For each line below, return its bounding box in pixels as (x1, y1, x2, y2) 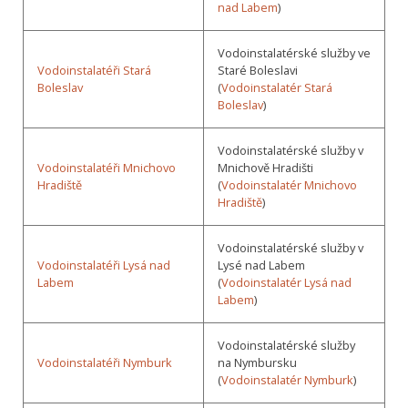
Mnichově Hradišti (218, 158, 313, 176)
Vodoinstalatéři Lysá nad (37, 256, 170, 273)
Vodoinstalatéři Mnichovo (37, 158, 176, 176)
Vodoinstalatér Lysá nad (221, 273, 352, 291)
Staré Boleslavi (218, 61, 298, 78)
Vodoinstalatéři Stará (37, 61, 151, 78)
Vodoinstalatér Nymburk (221, 371, 353, 388)
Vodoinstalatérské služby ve (218, 44, 371, 61)
